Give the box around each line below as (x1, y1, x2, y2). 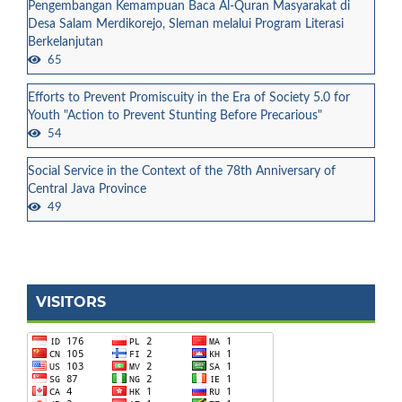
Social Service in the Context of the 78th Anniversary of (28, 164, 336, 178)
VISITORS (36, 293, 106, 310)
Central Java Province (28, 182, 146, 196)
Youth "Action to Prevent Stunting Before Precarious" (28, 109, 322, 122)
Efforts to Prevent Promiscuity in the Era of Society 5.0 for (28, 91, 350, 104)
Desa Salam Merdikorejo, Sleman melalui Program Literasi (28, 17, 344, 31)
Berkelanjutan (28, 35, 103, 48)
